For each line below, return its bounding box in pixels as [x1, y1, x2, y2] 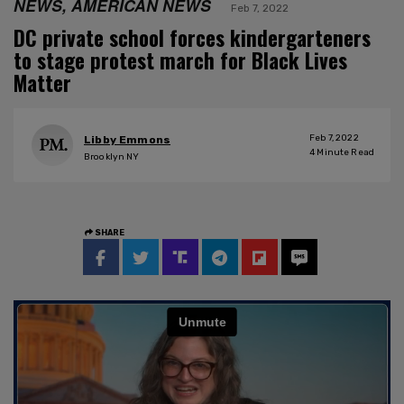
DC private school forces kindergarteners [14, 22, 371, 53]
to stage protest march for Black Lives [14, 44, 347, 76]
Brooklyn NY [84, 151, 140, 163]
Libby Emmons [84, 133, 171, 147]
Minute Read [315, 146, 374, 158]
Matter [14, 67, 71, 98]
